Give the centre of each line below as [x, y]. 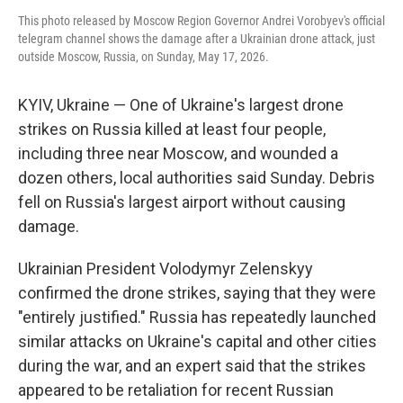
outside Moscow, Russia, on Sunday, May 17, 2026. [143, 57]
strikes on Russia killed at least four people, [172, 130]
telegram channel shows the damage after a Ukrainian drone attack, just [197, 39]
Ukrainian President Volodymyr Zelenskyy [166, 269]
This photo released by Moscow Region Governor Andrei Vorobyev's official [201, 21]
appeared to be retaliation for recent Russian [176, 390]
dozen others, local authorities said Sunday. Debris [197, 178]
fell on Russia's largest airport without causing [182, 202]
